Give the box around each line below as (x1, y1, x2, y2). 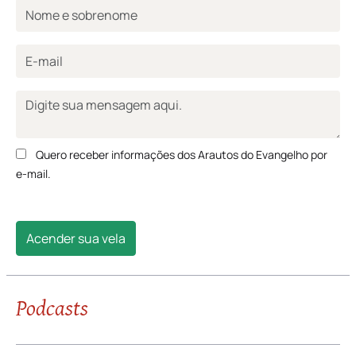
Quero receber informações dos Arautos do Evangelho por (36, 165, 327, 181)
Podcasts (16, 309, 88, 342)
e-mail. (16, 184, 51, 200)
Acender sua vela (26, 248, 126, 266)
